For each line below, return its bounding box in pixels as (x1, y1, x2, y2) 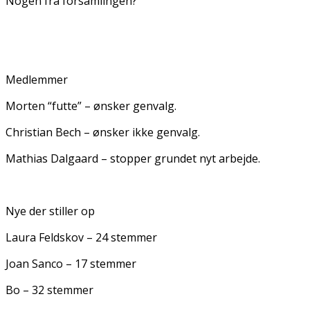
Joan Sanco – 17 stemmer (6, 255, 136, 271)
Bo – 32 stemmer (6, 282, 93, 298)
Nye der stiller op (6, 203, 95, 219)
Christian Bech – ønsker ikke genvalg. (6, 124, 200, 140)
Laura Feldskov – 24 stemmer (6, 229, 157, 245)
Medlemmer (6, 71, 68, 87)
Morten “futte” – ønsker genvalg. (6, 98, 176, 113)
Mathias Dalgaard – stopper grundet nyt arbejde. (6, 150, 260, 166)
